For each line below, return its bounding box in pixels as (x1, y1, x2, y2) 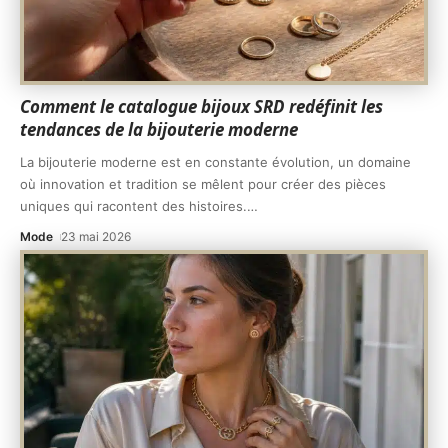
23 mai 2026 (61, 228, 132, 244)
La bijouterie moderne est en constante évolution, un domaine (20, 153, 411, 170)
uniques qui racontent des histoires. (20, 197, 247, 214)
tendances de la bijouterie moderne (20, 117, 298, 141)
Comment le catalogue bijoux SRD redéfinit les (20, 94, 383, 118)
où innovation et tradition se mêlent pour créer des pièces (20, 175, 386, 192)
